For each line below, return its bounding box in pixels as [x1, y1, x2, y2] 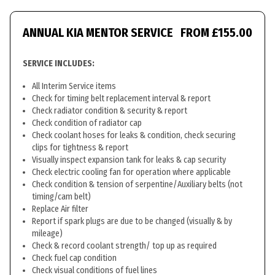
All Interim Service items [32, 81, 116, 91]
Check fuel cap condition [32, 253, 117, 263]
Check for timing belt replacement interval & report [32, 93, 211, 104]
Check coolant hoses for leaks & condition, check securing [32, 130, 236, 141]
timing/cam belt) [32, 192, 91, 202]
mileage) [32, 228, 63, 239]
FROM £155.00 [180, 25, 252, 40]
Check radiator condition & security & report [32, 106, 187, 116]
